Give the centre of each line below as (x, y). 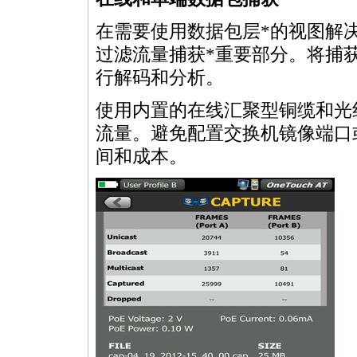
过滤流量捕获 (151, 55)
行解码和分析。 (160, 78)
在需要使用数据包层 (178, 31)
